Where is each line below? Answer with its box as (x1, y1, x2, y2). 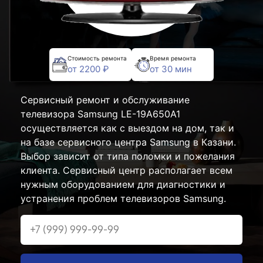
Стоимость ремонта (68, 54, 127, 62)
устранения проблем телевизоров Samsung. (21, 193, 226, 204)
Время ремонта (150, 54, 196, 62)
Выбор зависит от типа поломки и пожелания (21, 150, 235, 162)
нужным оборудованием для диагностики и (21, 178, 225, 190)
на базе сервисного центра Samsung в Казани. (21, 136, 236, 148)
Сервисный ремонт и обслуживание (21, 94, 190, 106)
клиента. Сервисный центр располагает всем (21, 164, 232, 176)
